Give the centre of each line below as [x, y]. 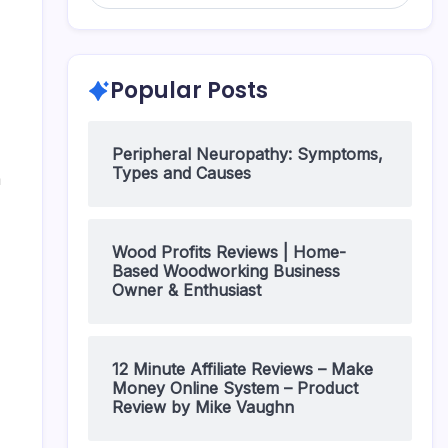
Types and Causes [181, 173]
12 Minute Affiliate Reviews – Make [242, 369]
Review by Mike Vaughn [203, 407]
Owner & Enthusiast [186, 290]
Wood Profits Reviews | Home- [229, 252]
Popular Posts [189, 90]
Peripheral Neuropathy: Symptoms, [247, 154]
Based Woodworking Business [226, 271]
